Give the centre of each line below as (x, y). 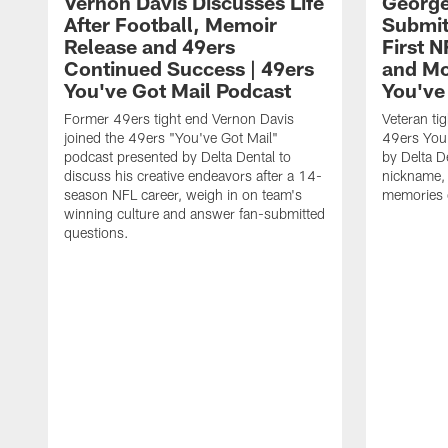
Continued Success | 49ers (189, 68)
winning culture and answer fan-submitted (194, 214)
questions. (96, 233)
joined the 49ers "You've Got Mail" (171, 138)
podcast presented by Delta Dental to (177, 157)
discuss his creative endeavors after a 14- (193, 176)
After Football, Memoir (170, 24)
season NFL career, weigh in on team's (183, 195)
